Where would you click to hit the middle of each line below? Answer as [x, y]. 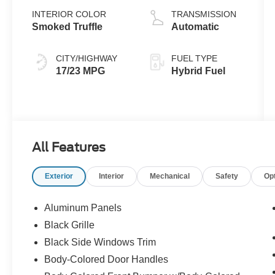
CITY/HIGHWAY [87, 59]
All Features [69, 148]
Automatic [195, 27]
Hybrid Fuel [198, 71]
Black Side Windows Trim [100, 242]
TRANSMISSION [203, 14]
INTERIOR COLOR [69, 14]
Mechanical [170, 176]
